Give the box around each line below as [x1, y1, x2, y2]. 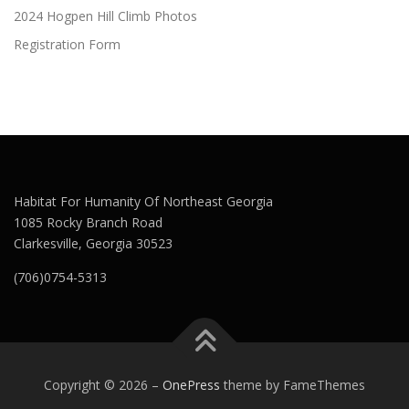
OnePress [163, 376, 220, 394]
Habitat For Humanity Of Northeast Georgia [14, 193, 273, 211]
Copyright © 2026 [44, 376, 152, 394]
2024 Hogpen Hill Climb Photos [14, 7, 197, 26]
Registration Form [14, 36, 121, 54]
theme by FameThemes [220, 376, 365, 394]
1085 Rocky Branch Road [14, 214, 163, 232]
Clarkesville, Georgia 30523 [14, 235, 173, 253]
